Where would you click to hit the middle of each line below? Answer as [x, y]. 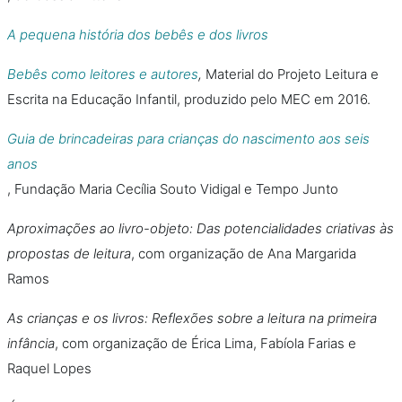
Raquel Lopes [49, 368]
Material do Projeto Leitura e [292, 74]
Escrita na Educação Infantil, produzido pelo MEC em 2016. [189, 99]
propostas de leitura [69, 253]
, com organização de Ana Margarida [244, 253]
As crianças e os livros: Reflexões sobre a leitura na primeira [192, 318]
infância [31, 343]
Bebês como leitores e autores [103, 74]
